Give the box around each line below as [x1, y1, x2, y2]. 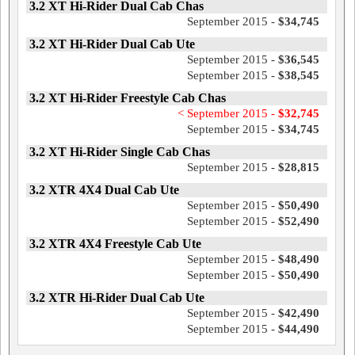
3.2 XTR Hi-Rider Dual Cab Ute [29, 291, 204, 305]
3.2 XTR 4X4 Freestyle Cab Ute [29, 237, 201, 251]
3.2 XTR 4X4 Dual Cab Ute [29, 183, 179, 197]
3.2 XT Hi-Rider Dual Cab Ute [29, 37, 195, 52]
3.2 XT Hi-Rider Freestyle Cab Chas [29, 91, 226, 105]
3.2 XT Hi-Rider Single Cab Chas [29, 145, 210, 159]
